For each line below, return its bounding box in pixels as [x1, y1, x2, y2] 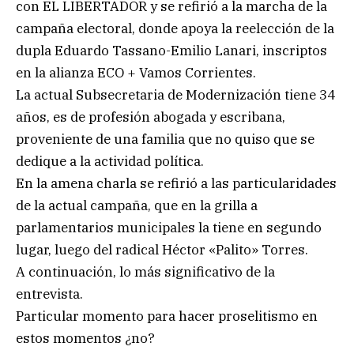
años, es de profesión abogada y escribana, [16, 108, 285, 126]
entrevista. [16, 285, 83, 303]
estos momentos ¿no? [16, 330, 155, 348]
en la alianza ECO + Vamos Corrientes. [16, 64, 256, 82]
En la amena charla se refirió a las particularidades [16, 175, 337, 193]
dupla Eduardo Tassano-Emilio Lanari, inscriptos [16, 42, 327, 60]
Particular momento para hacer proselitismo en [16, 307, 318, 326]
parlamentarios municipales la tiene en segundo [16, 219, 322, 237]
